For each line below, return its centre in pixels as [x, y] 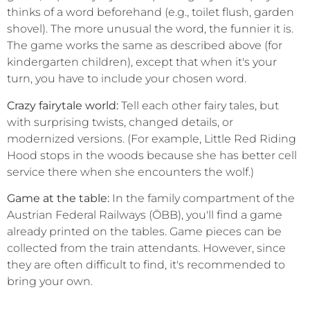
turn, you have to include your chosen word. [127, 79]
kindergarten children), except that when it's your [142, 62]
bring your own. [50, 281]
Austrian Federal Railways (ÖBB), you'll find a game [145, 215]
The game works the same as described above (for [145, 46]
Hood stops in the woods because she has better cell [152, 155]
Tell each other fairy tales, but [199, 105]
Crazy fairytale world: [63, 105]
